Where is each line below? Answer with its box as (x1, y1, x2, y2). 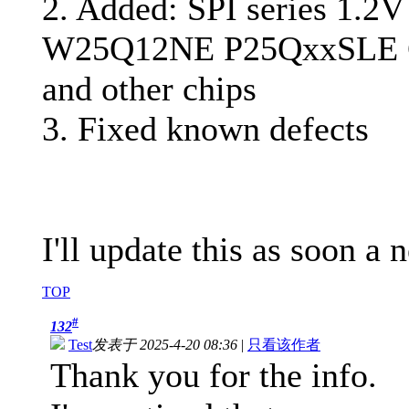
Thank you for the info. (50, 356, 377, 395)
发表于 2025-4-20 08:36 (92, 337, 237, 353)
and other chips (42, 69, 257, 109)
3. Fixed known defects (42, 110, 369, 149)
